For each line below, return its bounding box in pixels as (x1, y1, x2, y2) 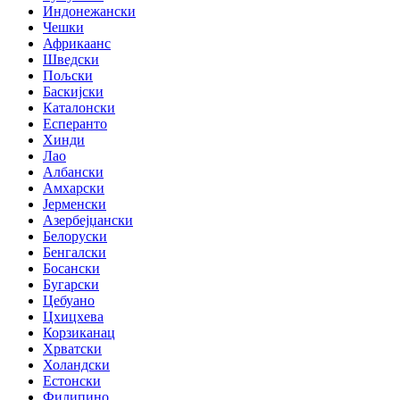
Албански (43, 164, 104, 180)
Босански (43, 261, 100, 277)
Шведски (43, 52, 99, 68)
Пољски (43, 68, 93, 84)
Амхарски (43, 180, 104, 196)
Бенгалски (43, 245, 106, 261)
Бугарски (43, 277, 99, 293)
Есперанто (43, 116, 107, 132)
